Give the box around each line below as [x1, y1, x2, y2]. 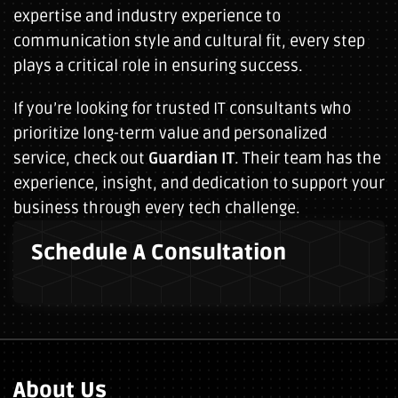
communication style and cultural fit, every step [13, 31, 365, 51]
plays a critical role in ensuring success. [13, 56, 303, 76]
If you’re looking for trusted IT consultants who [13, 99, 351, 118]
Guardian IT [148, 148, 235, 168]
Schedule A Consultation [31, 240, 286, 266]
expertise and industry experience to [13, 6, 281, 26]
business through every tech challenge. [13, 198, 300, 218]
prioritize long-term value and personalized [13, 123, 327, 143]
